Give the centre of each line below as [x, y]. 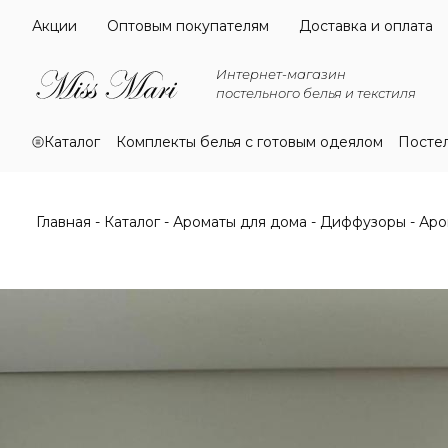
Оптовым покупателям [188, 26]
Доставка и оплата [366, 26]
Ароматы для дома [240, 222]
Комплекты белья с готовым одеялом [249, 142]
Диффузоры [363, 222]
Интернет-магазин [281, 73]
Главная [63, 222]
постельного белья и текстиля [316, 92]
